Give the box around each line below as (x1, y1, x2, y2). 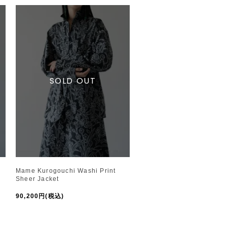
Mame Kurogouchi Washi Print (16, 167, 116, 174)
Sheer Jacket (16, 175, 59, 182)
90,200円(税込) (16, 192, 64, 200)
